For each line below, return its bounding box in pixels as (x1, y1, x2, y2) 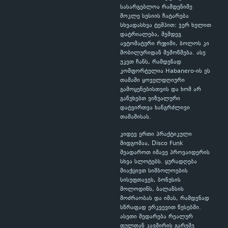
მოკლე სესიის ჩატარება (120, 12, 189, 21)
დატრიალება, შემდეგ (120, 31, 181, 39)
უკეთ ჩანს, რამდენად (120, 58, 181, 67)
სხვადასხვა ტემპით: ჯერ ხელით (120, 21, 211, 30)
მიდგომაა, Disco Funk (120, 139, 183, 148)
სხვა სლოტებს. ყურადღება (120, 158, 197, 166)
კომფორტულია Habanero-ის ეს (120, 67, 210, 76)
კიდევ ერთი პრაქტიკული (120, 130, 192, 139)
